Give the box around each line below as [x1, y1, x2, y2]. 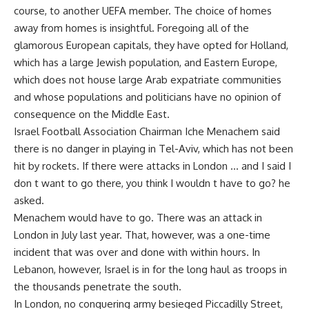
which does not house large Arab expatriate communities [14, 73, 281, 86]
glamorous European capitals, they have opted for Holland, [14, 39, 288, 52]
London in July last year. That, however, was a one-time [14, 228, 270, 241]
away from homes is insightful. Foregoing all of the [14, 21, 249, 34]
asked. [14, 194, 44, 207]
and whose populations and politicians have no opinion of [14, 90, 281, 103]
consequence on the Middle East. [14, 108, 170, 121]
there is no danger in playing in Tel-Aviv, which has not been [14, 142, 293, 155]
